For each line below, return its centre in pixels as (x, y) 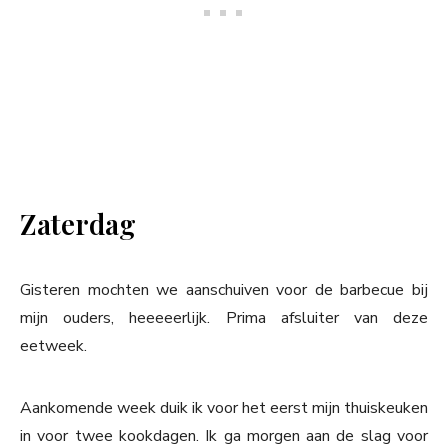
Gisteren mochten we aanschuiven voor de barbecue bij (224, 290)
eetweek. (53, 346)
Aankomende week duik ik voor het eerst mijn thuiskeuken (224, 408)
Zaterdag (78, 224)
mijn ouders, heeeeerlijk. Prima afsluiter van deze (224, 318)
